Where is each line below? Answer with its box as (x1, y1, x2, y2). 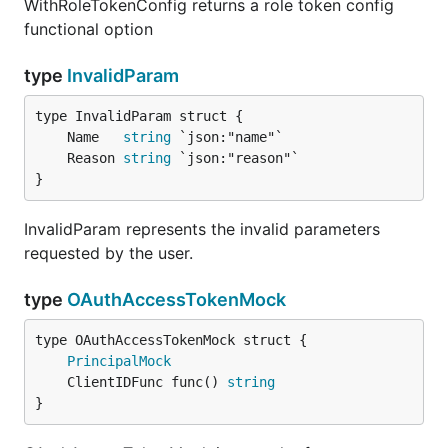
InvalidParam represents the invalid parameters (24, 219, 380, 239)
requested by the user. (24, 243, 193, 263)
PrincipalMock (67, 353, 171, 369)
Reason (67, 150, 123, 166)
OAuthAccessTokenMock (67, 289, 286, 310)
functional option (24, 19, 153, 39)
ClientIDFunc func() (67, 374, 227, 390)
